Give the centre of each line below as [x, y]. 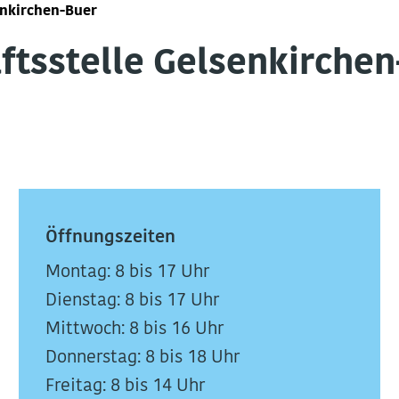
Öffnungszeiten [110, 238]
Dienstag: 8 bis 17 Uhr [132, 301]
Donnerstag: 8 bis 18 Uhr [142, 358]
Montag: [77, 273]
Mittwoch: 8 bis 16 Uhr [134, 330]
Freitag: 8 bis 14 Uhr [125, 387]
